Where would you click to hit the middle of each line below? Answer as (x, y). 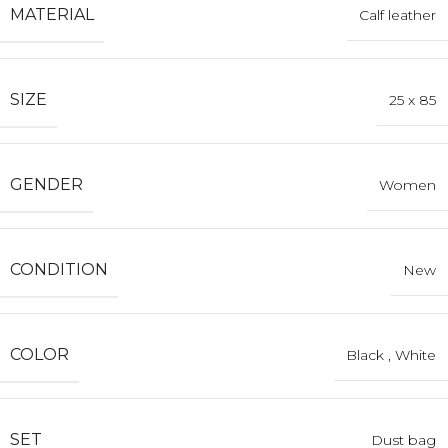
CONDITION (59, 270)
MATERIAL (52, 15)
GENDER (46, 185)
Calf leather (397, 15)
